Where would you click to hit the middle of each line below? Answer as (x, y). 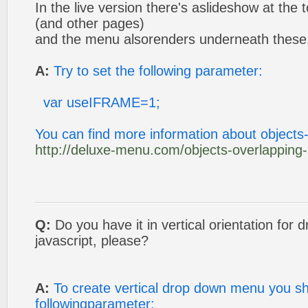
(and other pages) (90, 23)
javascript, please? (92, 241)
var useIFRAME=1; (98, 102)
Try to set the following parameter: (158, 71)
